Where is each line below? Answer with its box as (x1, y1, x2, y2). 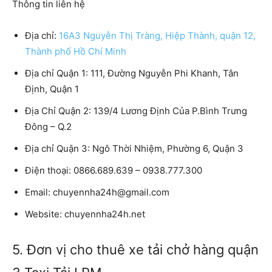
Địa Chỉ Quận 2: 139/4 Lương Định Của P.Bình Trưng (25, 105, 247, 117)
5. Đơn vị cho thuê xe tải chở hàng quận (12, 242, 259, 258)
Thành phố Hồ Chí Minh (25, 46, 126, 58)
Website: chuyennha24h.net (25, 208, 145, 220)
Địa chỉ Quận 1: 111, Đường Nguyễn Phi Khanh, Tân (25, 67, 239, 80)
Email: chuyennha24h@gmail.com (25, 186, 169, 199)
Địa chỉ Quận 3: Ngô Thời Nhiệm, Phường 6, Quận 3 (25, 143, 243, 155)
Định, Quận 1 (25, 83, 79, 95)
